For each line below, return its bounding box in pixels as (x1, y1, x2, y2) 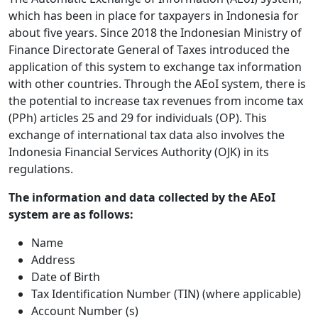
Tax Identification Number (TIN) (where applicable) (31, 286, 301, 302)
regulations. (9, 161, 73, 177)
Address (31, 252, 75, 268)
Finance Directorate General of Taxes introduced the (9, 42, 290, 57)
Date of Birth (31, 269, 100, 285)
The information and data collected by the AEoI (9, 190, 275, 205)
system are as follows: (9, 207, 133, 222)
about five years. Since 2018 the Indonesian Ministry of (9, 25, 302, 40)
